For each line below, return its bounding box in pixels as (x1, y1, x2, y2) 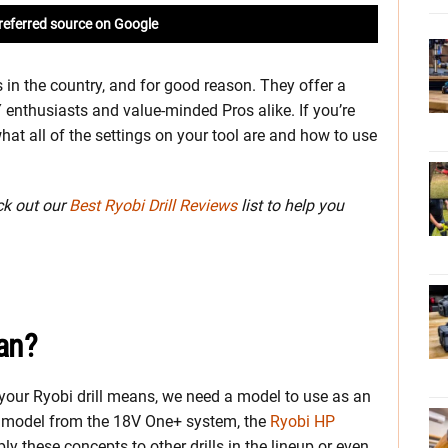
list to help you (237, 196, 344, 216)
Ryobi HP (270, 412, 335, 432)
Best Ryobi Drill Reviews (69, 196, 237, 216)
